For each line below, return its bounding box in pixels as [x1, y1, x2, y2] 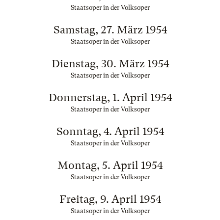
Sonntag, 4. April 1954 [56, 125, 164, 137]
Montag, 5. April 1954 [57, 159, 163, 171]
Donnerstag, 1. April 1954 [48, 91, 172, 104]
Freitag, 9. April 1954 [59, 193, 161, 205]
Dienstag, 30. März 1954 [51, 57, 169, 70]
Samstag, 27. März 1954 [53, 24, 167, 36]
